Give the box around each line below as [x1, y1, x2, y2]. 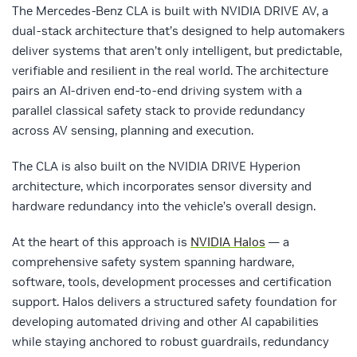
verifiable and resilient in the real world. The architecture [12, 63, 328, 79]
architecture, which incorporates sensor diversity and [12, 178, 312, 194]
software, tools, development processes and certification [12, 274, 331, 290]
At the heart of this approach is [12, 234, 190, 250]
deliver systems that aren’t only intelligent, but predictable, [12, 43, 342, 59]
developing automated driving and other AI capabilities [12, 314, 319, 330]
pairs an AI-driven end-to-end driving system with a [12, 83, 302, 99]
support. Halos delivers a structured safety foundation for [12, 294, 337, 310]
